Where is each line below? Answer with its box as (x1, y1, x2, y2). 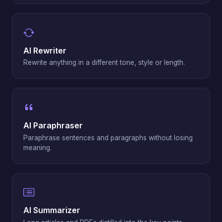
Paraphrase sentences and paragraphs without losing (23, 133, 193, 142)
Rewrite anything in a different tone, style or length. (23, 58, 185, 67)
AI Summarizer (23, 205, 80, 216)
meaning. (23, 143, 52, 152)
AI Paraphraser (23, 120, 83, 130)
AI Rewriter (23, 45, 66, 55)
